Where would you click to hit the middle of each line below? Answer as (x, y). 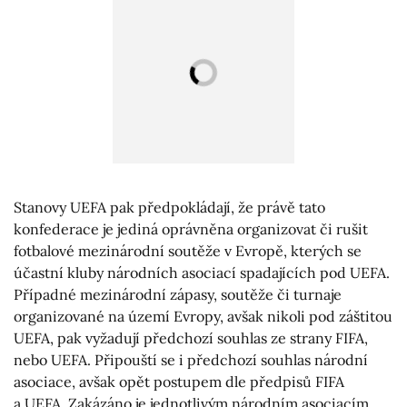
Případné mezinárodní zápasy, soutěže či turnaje (178, 295)
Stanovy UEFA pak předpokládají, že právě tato (169, 208)
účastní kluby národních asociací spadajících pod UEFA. (202, 273)
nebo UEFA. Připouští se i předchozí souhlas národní (191, 360)
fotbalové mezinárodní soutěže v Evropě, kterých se (188, 251)
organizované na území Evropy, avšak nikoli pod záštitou (203, 317)
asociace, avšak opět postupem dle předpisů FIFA (179, 382)
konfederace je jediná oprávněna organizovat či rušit (191, 229)
